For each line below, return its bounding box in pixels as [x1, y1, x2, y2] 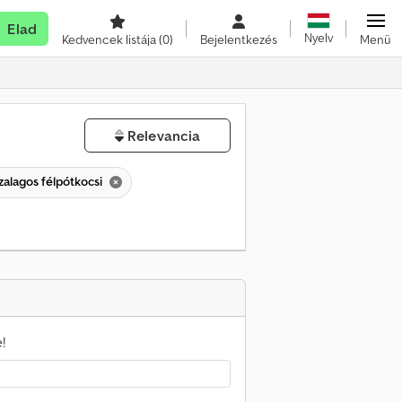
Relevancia [123, 127, 201, 144]
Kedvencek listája [62, 31, 159, 48]
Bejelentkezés [200, 31, 277, 48]
